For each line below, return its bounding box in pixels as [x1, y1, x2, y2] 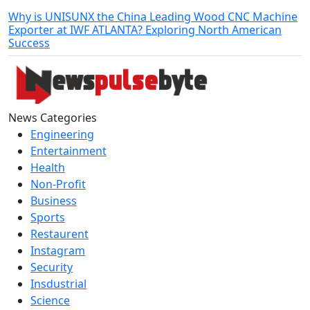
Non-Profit [30, 176, 86, 192]
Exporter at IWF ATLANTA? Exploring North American [8, 22, 282, 38]
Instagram [30, 242, 85, 258]
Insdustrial [30, 275, 86, 291]
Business [30, 192, 77, 208]
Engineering [30, 126, 94, 142]
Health [30, 159, 65, 175]
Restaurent [30, 226, 89, 241]
